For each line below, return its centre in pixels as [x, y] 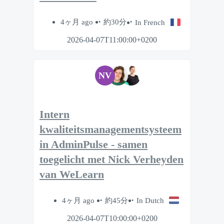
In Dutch [150, 200]
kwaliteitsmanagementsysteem [110, 130]
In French [150, 22]
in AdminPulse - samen [93, 145]
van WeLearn [72, 175]
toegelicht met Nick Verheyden [111, 160]
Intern [54, 115]
